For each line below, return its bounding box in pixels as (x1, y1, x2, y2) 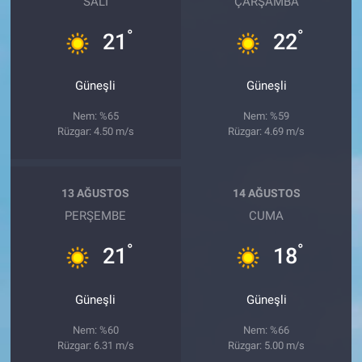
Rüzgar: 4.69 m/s (228, 124, 305, 137)
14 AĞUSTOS (232, 187, 301, 200)
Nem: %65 (72, 109, 119, 122)
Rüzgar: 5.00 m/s (228, 339, 305, 351)
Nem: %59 (243, 109, 290, 122)
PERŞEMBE (65, 208, 127, 223)
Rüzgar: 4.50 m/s (57, 124, 134, 137)
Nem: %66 (243, 323, 290, 336)
